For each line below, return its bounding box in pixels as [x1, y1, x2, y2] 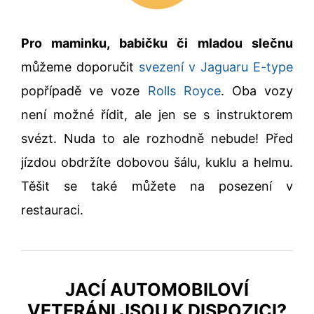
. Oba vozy [220, 83, 294, 98]
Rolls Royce [147, 83, 221, 98]
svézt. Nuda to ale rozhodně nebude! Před [21, 130, 293, 146]
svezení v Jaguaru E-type [139, 59, 293, 74]
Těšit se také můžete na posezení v [21, 178, 293, 193]
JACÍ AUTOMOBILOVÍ [65, 278, 249, 300]
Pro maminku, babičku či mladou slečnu [21, 35, 293, 50]
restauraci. [21, 202, 83, 217]
